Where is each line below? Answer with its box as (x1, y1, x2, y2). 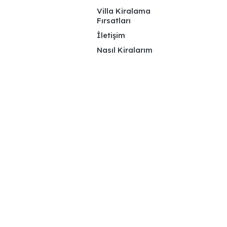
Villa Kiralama (97, 6, 150, 16)
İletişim (97, 30, 125, 40)
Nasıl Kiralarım (97, 45, 153, 55)
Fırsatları (97, 15, 131, 25)
